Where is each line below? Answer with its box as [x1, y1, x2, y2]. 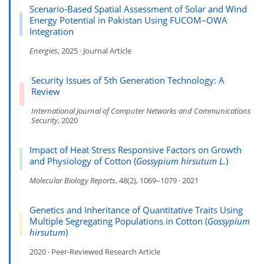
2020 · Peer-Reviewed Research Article [29, 246, 160, 258]
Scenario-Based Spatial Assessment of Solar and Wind [29, 3, 247, 15]
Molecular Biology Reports [29, 175, 116, 186]
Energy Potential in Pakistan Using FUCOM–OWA [29, 14, 227, 27]
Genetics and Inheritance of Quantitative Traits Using [29, 204, 243, 216]
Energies [29, 45, 58, 57]
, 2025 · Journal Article [57, 45, 131, 57]
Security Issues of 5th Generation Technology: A [31, 74, 225, 87]
